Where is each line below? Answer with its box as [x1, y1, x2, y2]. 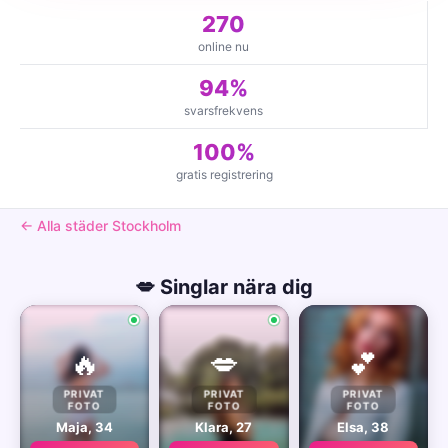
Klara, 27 [195, 419, 253, 436]
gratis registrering [175, 167, 273, 182]
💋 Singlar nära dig [135, 275, 313, 299]
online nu [198, 39, 249, 54]
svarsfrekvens [184, 103, 263, 118]
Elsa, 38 [337, 419, 390, 436]
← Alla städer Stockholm [20, 217, 181, 234]
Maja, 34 [56, 419, 114, 436]
